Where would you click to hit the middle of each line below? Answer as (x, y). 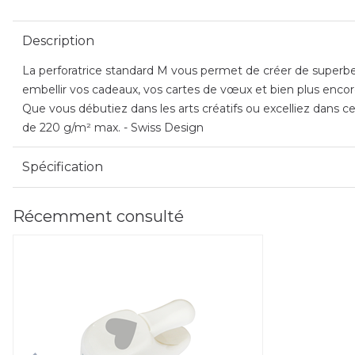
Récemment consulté (98, 216)
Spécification (63, 167)
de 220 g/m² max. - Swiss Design (113, 128)
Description (58, 41)
